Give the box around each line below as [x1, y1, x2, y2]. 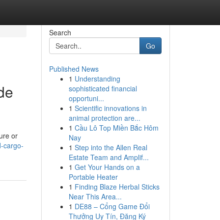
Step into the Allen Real [74, 142, 147, 152]
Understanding [74, 74, 120, 83]
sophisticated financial [68, 83, 137, 93]
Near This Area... [68, 192, 122, 201]
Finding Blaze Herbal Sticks [74, 182, 160, 192]
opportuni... [68, 93, 104, 103]
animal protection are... [68, 113, 140, 123]
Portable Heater [68, 172, 118, 182]
